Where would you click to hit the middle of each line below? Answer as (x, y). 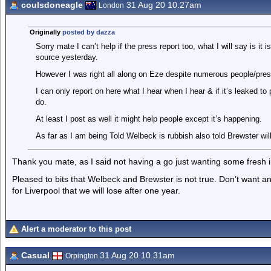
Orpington (83, 256)
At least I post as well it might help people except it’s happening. (149, 119)
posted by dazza (88, 32)
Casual (35, 255)
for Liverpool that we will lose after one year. (96, 191)
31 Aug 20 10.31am (137, 255)
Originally (46, 32)
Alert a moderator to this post (76, 229)
